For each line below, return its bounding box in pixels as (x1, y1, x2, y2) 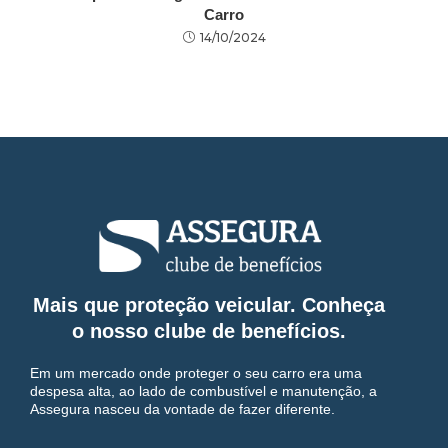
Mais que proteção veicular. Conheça (33, 294, 385, 317)
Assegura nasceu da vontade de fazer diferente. (30, 401, 335, 418)
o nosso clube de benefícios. (72, 320, 346, 343)
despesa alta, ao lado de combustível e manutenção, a (30, 383, 377, 400)
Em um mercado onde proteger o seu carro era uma (30, 365, 362, 382)
